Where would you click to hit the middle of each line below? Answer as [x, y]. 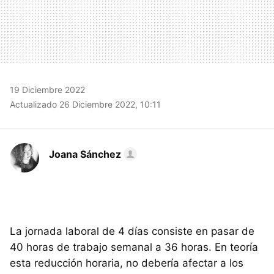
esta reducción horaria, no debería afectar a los [127, 263]
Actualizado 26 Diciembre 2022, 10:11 [85, 104]
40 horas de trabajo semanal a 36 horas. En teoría [134, 247]
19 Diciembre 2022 [47, 89]
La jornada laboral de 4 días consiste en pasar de [132, 231]
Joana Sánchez [85, 154]
